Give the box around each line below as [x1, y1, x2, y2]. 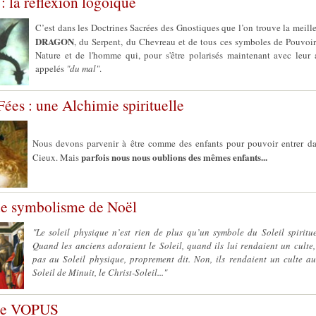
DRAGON [35, 35, 74, 48]
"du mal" [66, 62, 99, 75]
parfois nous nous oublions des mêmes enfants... [81, 150, 267, 164]
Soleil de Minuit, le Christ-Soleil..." [32, 266, 167, 279]
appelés [35, 62, 66, 75]
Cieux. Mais [32, 151, 81, 164]
